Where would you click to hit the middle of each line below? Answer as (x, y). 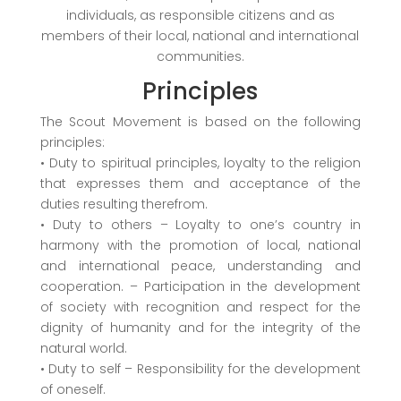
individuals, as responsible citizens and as (200, 15)
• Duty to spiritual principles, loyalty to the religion (200, 162)
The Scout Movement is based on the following (200, 121)
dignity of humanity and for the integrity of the (200, 327)
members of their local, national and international (200, 35)
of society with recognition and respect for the (200, 307)
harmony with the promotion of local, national (200, 245)
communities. (200, 56)
